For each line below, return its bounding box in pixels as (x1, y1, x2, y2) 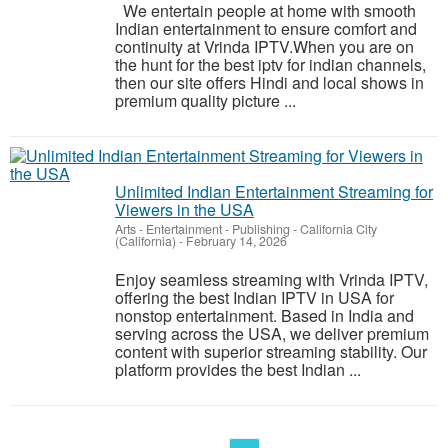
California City (300, 220, 377, 238)
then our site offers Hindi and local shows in (115, 71, 424, 94)
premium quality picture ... (115, 89, 296, 112)
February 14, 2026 (183, 232, 287, 250)
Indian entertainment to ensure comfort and (115, 17, 417, 40)
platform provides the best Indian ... (115, 358, 361, 381)
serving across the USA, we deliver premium (115, 322, 429, 345)
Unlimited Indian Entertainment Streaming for (115, 180, 433, 203)
